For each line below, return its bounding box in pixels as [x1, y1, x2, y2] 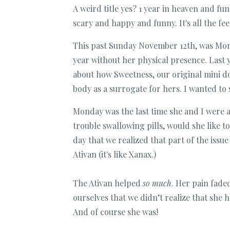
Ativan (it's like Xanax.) [73, 148, 156, 160]
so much [143, 177, 171, 188]
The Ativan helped [73, 177, 143, 188]
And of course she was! [73, 206, 158, 217]
